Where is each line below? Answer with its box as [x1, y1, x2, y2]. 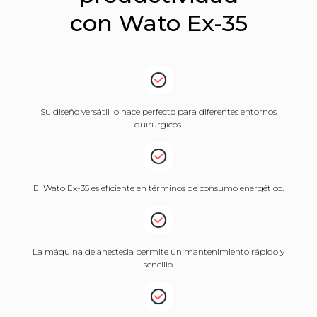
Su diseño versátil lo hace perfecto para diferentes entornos [40, 106, 277, 117]
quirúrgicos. [134, 119, 183, 129]
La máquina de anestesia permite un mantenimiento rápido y [33, 246, 284, 257]
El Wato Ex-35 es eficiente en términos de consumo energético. [33, 183, 284, 193]
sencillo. [143, 259, 174, 270]
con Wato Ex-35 [69, 9, 248, 37]
